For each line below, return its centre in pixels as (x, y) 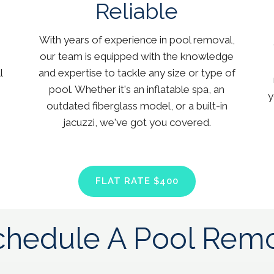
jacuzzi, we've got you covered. (137, 123)
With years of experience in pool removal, (137, 40)
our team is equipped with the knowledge (137, 57)
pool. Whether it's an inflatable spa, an (137, 90)
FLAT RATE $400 (137, 181)
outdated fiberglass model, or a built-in (137, 106)
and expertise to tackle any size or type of (137, 73)
